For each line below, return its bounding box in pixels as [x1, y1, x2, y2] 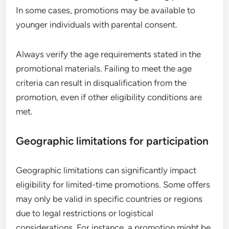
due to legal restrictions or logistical [16, 208, 154, 218]
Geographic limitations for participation [16, 134, 209, 147]
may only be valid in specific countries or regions [16, 193, 203, 204]
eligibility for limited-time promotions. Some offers [16, 179, 211, 190]
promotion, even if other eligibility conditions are [16, 91, 202, 102]
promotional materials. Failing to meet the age [16, 63, 192, 74]
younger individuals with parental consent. [16, 19, 178, 30]
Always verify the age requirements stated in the [16, 49, 201, 59]
